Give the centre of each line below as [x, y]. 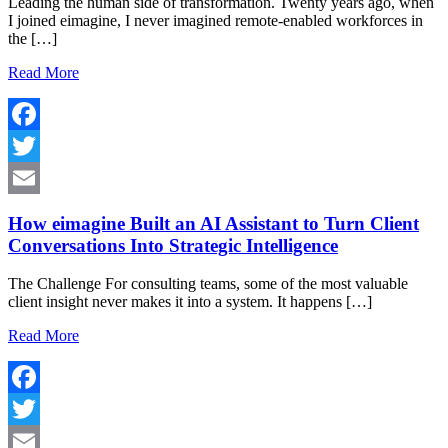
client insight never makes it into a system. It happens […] [190, 302]
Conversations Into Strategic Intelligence [173, 245]
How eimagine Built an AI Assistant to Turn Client [213, 223]
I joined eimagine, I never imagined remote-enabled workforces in [215, 20]
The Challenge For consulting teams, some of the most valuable [208, 284]
